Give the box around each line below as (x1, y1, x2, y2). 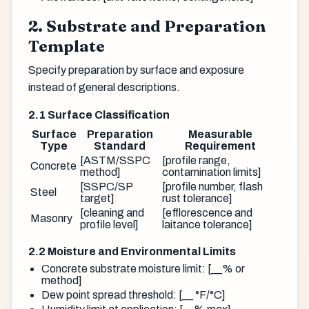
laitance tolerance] (162, 218, 252, 230)
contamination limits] (162, 166, 261, 178)
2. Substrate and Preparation (28, 15, 266, 36)
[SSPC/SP (80, 180, 132, 192)
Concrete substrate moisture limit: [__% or (41, 263, 246, 275)
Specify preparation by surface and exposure (28, 63, 244, 76)
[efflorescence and (162, 206, 252, 219)
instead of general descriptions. (28, 81, 180, 93)
